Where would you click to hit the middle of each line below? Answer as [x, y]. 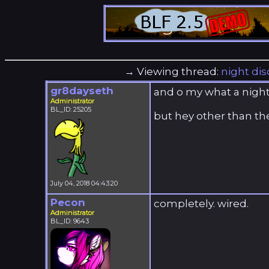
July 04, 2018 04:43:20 [84, 183]
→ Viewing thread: [173, 71]
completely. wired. [201, 204]
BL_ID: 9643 [69, 221]
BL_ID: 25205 [71, 109]
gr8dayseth [82, 91]
